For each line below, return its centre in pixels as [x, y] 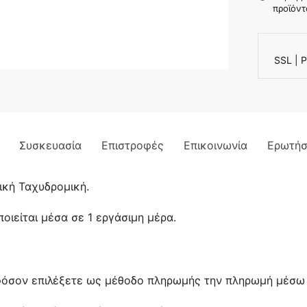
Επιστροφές [133, 146]
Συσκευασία [50, 146]
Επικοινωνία [216, 146]
